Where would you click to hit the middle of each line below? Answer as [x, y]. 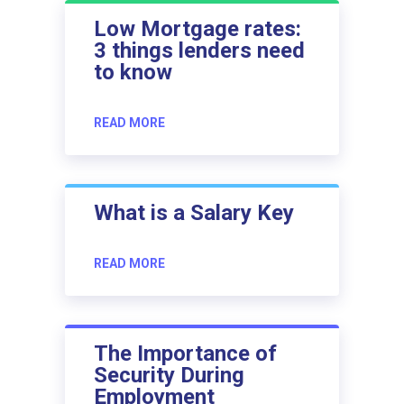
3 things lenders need [199, 50]
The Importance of [185, 353]
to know [133, 72]
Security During [169, 375]
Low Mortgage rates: [197, 28]
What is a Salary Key [194, 212]
